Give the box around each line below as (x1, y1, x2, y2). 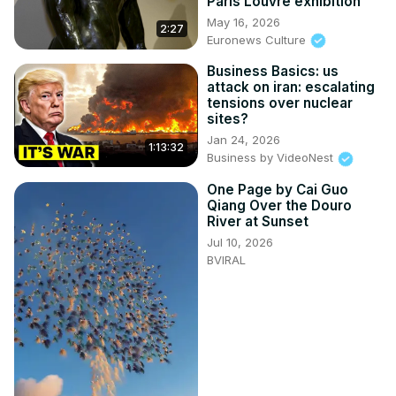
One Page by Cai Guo (207, 180, 348, 198)
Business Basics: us (207, 63, 339, 80)
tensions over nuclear (207, 95, 353, 112)
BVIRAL (207, 252, 246, 267)
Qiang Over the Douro (207, 196, 352, 214)
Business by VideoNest (207, 150, 337, 165)
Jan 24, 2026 (207, 133, 280, 148)
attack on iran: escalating (207, 79, 375, 96)
